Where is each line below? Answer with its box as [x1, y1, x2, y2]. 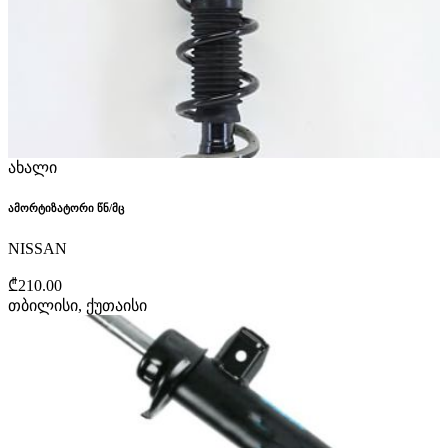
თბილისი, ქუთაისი [8, 296, 147, 314]
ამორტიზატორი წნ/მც [8, 201, 124, 214]
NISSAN [8, 239, 67, 257]
